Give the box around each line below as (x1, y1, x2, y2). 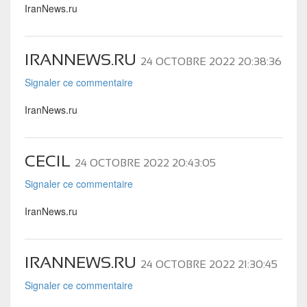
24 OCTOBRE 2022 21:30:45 (140, 258, 278, 270)
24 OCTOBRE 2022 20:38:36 (140, 55, 282, 67)
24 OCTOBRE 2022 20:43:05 (74, 156, 216, 169)
